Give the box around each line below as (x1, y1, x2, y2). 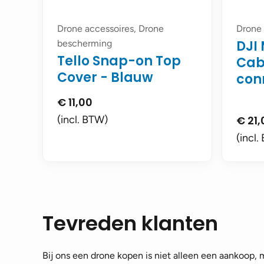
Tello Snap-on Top (57, 52, 181, 70)
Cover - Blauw (57, 68, 153, 87)
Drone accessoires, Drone (57, 23, 164, 34)
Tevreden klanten (42, 209, 218, 237)
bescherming (57, 38, 112, 49)
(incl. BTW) (57, 113, 108, 126)
